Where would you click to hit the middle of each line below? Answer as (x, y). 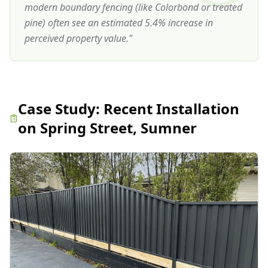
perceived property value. (77, 38)
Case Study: (61, 109)
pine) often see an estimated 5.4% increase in (119, 23)
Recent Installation (172, 109)
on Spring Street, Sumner (108, 128)
